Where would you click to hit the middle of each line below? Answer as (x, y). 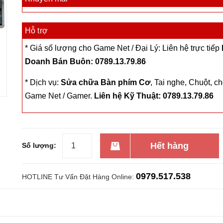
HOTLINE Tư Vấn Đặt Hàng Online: (79, 177)
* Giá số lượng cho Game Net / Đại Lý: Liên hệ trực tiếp (123, 48)
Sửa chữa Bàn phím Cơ (106, 83)
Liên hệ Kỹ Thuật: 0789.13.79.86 (154, 96)
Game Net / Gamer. (59, 96)
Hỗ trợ (36, 31)
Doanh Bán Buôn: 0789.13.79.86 (85, 62)
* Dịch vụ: (43, 83)
